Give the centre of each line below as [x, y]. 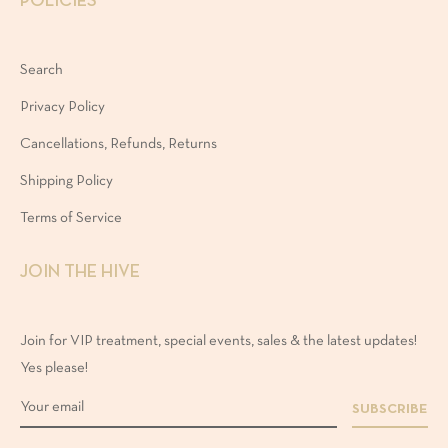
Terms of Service [71, 217]
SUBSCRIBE [390, 409]
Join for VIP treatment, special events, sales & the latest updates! [218, 340]
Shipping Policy [66, 180]
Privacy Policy [62, 106]
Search [41, 69]
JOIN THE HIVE [80, 272]
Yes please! [54, 367]
